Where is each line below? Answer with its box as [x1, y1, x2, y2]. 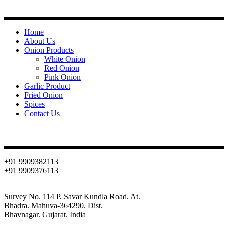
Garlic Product [24, 82, 70, 91]
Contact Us [24, 109, 60, 118]
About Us [24, 37, 55, 46]
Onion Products [24, 46, 74, 55]
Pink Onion [44, 73, 81, 82]
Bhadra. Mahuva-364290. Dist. [4, 201, 103, 210]
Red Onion [44, 64, 79, 73]
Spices [24, 100, 45, 109]
